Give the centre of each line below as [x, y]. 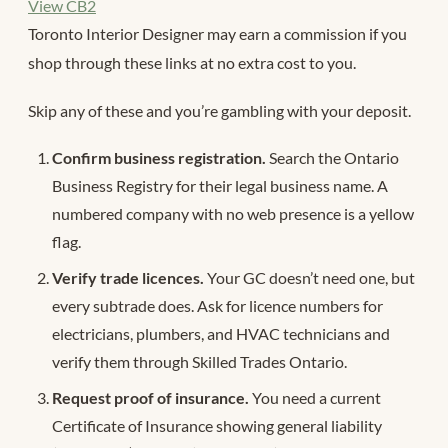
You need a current [315, 397]
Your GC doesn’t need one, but [309, 277]
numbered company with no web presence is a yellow [233, 213]
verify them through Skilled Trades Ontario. [199, 361]
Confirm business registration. [159, 157]
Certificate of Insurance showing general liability [217, 425]
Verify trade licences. [128, 277]
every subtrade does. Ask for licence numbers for [217, 305]
